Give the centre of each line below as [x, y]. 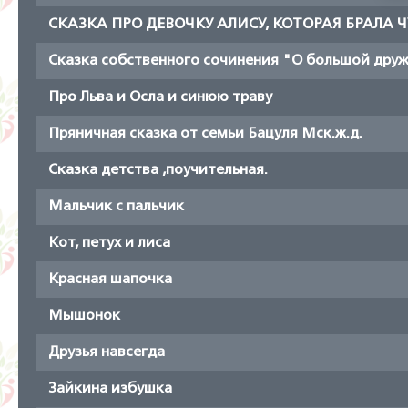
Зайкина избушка [110, 388]
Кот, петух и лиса [109, 243]
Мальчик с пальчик [116, 206]
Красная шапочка [110, 279]
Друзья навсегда [107, 352]
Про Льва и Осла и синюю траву [160, 97]
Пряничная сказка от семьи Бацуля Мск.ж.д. [205, 133]
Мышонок [84, 316]
